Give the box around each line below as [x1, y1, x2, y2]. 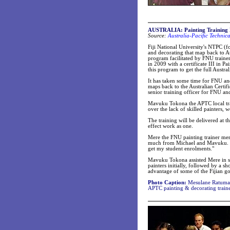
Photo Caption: [148, 180, 188, 185]
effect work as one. [148, 123, 193, 129]
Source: [148, 33, 166, 39]
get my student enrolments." [148, 146, 214, 151]
